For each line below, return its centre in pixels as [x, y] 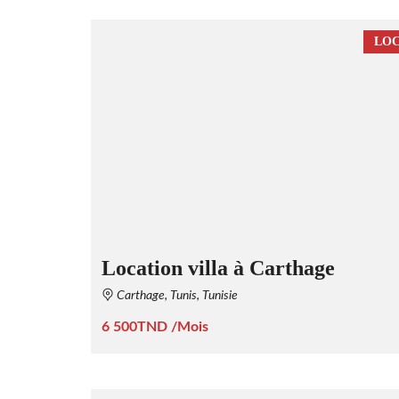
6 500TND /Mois [155, 326]
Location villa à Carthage [218, 268]
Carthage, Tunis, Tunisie [176, 295]
